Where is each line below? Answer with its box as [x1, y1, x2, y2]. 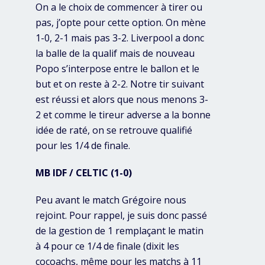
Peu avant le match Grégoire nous [35, 193, 186, 207]
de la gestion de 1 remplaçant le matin [35, 224, 203, 238]
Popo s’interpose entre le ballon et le [35, 62, 199, 76]
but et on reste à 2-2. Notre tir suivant [35, 77, 204, 91]
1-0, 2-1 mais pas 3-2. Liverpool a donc [35, 31, 204, 45]
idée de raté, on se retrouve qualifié [35, 124, 192, 137]
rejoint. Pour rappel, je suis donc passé [35, 209, 207, 222]
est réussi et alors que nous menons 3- [35, 93, 208, 106]
